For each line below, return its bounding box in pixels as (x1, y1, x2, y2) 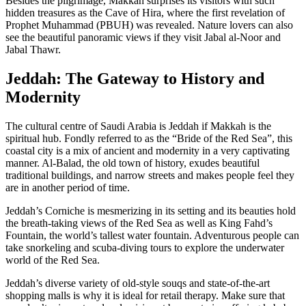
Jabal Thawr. (5, 44, 61, 56)
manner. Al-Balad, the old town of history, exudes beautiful (5, 156, 260, 169)
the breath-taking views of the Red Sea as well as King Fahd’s (5, 217, 273, 229)
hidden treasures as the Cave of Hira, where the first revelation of (5, 7, 285, 19)
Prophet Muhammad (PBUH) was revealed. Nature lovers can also (5, 19, 293, 31)
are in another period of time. (5, 181, 130, 193)
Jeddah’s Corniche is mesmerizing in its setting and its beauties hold (5, 204, 296, 217)
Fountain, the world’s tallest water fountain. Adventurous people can (5, 229, 299, 241)
